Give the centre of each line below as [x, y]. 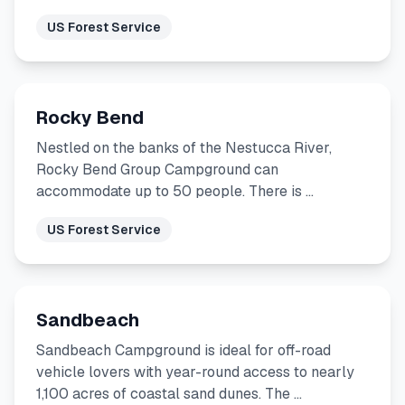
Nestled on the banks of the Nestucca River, [184, 148]
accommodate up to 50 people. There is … [175, 191]
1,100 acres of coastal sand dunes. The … [169, 394]
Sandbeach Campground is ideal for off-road [184, 350]
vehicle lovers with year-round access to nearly [195, 372]
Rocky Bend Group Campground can [157, 170]
